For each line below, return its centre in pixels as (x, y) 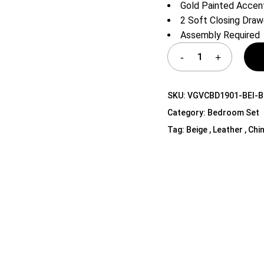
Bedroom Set (234, 113)
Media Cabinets (140, 47)
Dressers (127, 31)
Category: (188, 113)
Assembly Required (220, 35)
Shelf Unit (129, 14)
